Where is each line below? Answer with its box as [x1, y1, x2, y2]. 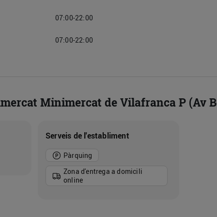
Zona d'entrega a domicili [63, 167, 142, 176]
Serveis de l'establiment [45, 130, 129, 141]
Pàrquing [63, 150, 93, 160]
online [63, 175, 83, 185]
